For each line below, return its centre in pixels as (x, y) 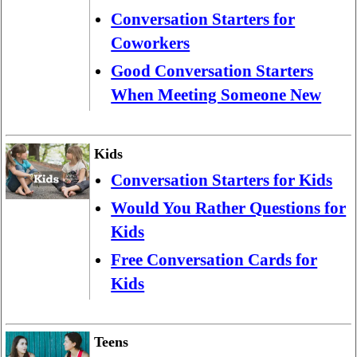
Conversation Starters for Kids (222, 180)
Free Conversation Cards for (214, 259)
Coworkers (151, 43)
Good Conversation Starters (212, 71)
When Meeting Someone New (216, 95)
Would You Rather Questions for (229, 208)
